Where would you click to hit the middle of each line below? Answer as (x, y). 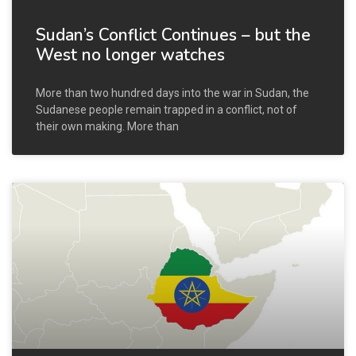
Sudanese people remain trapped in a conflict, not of (166, 109)
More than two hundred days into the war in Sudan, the (172, 93)
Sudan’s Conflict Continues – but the (173, 35)
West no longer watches (130, 54)
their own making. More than (107, 126)
